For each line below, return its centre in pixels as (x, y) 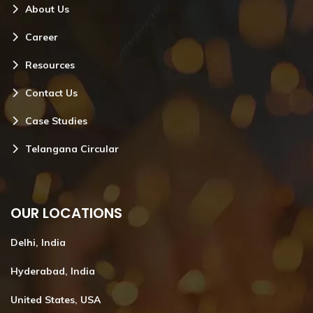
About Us (47, 9)
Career (42, 37)
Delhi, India (38, 242)
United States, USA (56, 299)
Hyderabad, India (53, 271)
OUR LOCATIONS (66, 213)
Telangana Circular (72, 148)
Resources (50, 65)
